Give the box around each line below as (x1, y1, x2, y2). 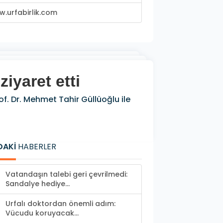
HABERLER (16, 141, 56, 153)
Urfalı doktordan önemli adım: (5, 199, 115, 209)
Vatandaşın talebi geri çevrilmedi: (5, 169, 127, 180)
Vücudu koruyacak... (5, 208, 79, 219)
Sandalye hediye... (5, 179, 70, 189)
